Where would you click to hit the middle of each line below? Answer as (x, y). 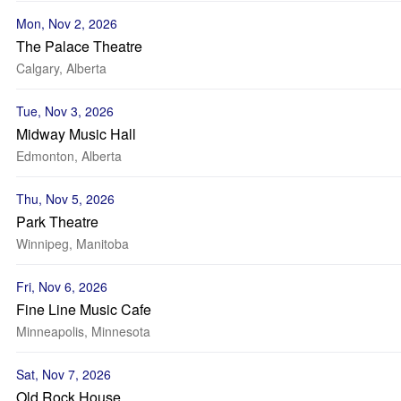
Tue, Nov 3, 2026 (65, 111)
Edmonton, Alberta (69, 156)
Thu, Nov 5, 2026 (65, 199)
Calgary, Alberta (61, 68)
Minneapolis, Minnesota (83, 331)
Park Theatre (57, 222)
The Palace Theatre (79, 46)
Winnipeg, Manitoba (73, 243)
